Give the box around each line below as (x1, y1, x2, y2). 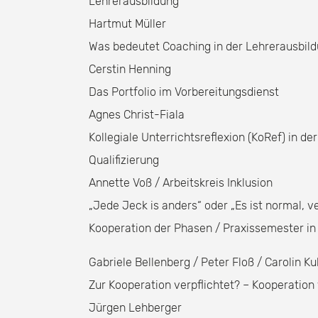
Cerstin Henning (89, 62, 171, 76)
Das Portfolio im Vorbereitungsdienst (89, 85, 279, 99)
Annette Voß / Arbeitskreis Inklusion (89, 176, 273, 190)
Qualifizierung (89, 153, 159, 167)
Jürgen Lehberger (89, 301, 182, 314)
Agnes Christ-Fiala (89, 108, 185, 121)
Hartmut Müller (89, 17, 166, 31)
